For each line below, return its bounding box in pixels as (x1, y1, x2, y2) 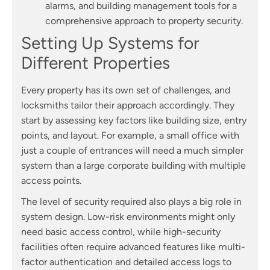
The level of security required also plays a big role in (21, 196, 242, 208)
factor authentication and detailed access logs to (21, 256, 231, 268)
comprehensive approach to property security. (45, 15, 243, 27)
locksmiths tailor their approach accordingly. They (21, 99, 234, 111)
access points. (21, 175, 81, 187)
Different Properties (21, 52, 170, 74)
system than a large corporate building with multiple (21, 160, 246, 172)
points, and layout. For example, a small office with (21, 130, 239, 142)
